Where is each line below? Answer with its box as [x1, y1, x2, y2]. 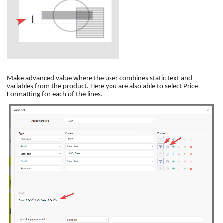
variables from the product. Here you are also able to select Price [7, 82, 198, 90]
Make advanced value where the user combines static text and [7, 74, 192, 82]
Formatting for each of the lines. [7, 90, 103, 98]
